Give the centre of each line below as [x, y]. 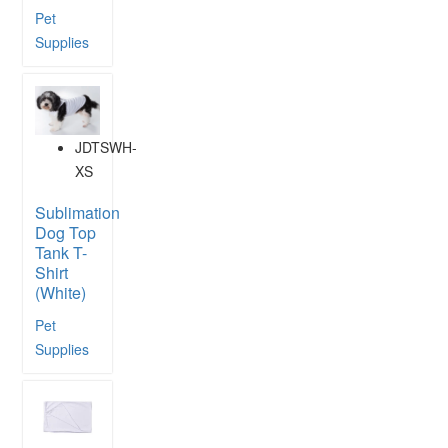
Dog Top [65, 232]
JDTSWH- [106, 146]
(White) [60, 292]
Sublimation [77, 212]
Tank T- [61, 252]
